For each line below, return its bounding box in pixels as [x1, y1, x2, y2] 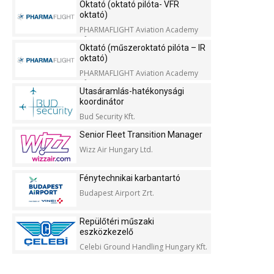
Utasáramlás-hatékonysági [80, 86, 184, 97]
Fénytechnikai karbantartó [80, 173, 180, 183]
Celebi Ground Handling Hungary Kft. [80, 242, 207, 253]
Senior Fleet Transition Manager [80, 130, 202, 140]
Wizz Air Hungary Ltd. [80, 144, 153, 155]
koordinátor [80, 97, 124, 107]
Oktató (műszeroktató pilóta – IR [80, 43, 206, 53]
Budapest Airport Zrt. [80, 188, 154, 199]
